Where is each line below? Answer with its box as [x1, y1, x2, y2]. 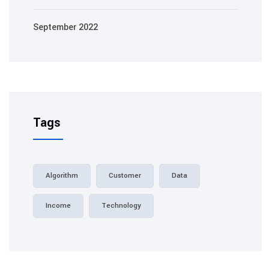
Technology [101, 200, 141, 211]
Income [46, 200, 71, 211]
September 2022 [33, 20, 98, 34]
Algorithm [46, 170, 78, 181]
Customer [109, 170, 141, 181]
